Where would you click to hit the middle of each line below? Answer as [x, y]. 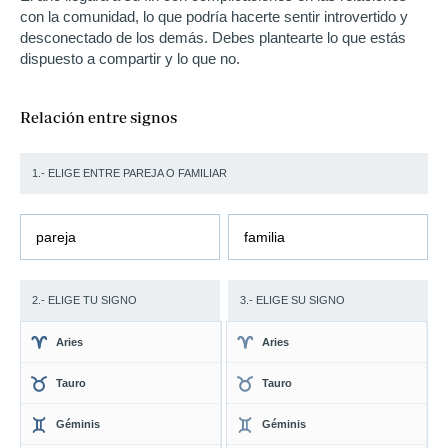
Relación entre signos [98, 117]
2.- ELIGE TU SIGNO [84, 300]
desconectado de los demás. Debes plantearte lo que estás [213, 37]
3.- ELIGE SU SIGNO [293, 300]
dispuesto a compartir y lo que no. [130, 58]
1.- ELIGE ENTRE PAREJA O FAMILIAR [129, 173]
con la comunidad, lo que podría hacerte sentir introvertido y [214, 16]
